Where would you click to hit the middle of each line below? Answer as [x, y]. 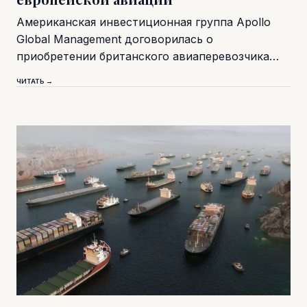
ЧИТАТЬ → [35, 82]
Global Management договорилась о [115, 39]
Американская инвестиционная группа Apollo [144, 22]
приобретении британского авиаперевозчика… [148, 57]
